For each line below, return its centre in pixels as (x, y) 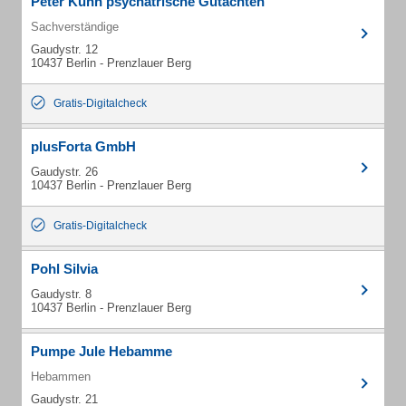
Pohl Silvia (64, 269)
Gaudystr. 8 (61, 294)
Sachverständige (75, 27)
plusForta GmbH (83, 146)
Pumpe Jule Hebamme (101, 351)
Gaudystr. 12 (64, 49)
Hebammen (61, 377)
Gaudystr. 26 (64, 172)
